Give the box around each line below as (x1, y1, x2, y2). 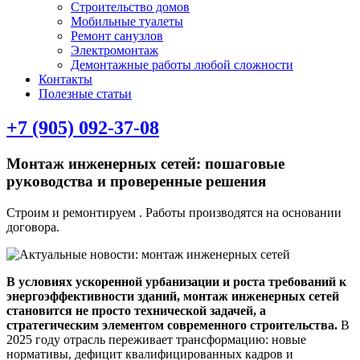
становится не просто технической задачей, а (6, 303, 266, 317)
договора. (6, 219, 59, 234)
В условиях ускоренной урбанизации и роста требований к (6, 274, 346, 288)
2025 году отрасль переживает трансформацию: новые (6, 332, 306, 346)
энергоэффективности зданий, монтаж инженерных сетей (6, 288, 339, 303)
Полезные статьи (39, 87, 132, 101)
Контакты (39, 72, 92, 87)
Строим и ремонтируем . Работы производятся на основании (6, 205, 342, 219)
